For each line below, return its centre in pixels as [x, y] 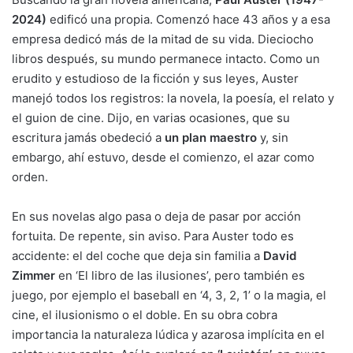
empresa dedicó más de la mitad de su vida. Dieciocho [163, 39]
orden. [30, 176]
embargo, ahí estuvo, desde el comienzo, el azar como [163, 157]
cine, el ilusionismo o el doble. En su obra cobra [145, 314]
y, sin [273, 137]
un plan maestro [211, 137]
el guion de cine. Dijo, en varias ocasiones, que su [151, 117]
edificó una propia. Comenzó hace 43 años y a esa [188, 19]
